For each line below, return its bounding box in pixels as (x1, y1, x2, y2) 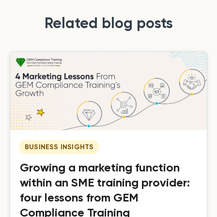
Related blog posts (44, 14, 173, 32)
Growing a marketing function (20, 160, 180, 175)
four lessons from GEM (20, 190, 139, 205)
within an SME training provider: (20, 175, 190, 190)
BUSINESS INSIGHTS (25, 143, 94, 152)
